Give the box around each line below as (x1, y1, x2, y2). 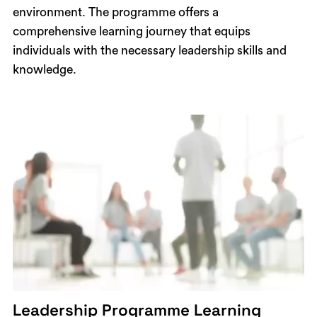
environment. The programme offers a (12, 6, 219, 19)
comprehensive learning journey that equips (12, 25, 250, 38)
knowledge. (12, 64, 76, 76)
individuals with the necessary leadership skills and (12, 45, 287, 57)
